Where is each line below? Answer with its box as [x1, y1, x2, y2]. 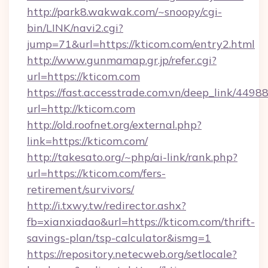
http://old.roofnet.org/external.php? [27, 118, 202, 132]
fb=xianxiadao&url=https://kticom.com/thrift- [27, 215, 255, 229]
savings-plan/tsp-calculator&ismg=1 [27, 231, 211, 245]
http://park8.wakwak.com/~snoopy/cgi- [27, 5, 222, 19]
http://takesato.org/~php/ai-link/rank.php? [27, 150, 237, 164]
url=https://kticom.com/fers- [27, 166, 166, 180]
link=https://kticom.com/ [27, 134, 148, 148]
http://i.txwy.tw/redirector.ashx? [27, 199, 186, 212]
